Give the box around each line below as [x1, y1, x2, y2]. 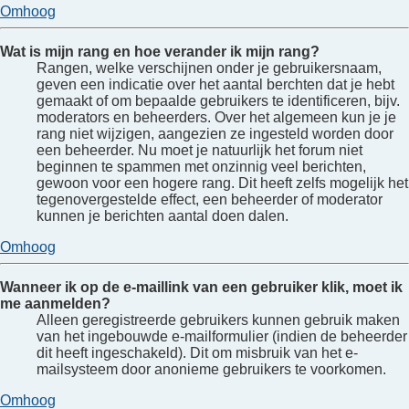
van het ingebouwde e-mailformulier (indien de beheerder [37, 328, 407, 344]
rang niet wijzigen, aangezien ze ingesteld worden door [37, 125, 393, 142]
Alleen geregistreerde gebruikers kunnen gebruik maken [37, 311, 400, 328]
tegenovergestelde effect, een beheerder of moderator [37, 191, 383, 207]
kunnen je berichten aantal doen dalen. [37, 207, 288, 224]
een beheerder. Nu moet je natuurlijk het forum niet [37, 142, 362, 158]
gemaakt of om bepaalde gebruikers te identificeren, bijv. [37, 92, 400, 109]
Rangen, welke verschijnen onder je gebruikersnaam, [37, 59, 382, 76]
